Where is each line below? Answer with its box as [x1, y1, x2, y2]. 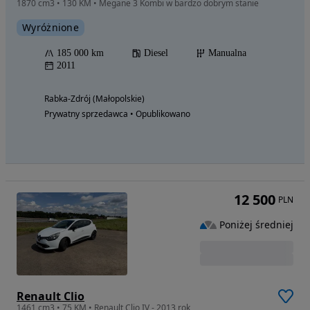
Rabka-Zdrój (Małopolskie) [44, 92, 145, 104]
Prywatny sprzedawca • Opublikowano [44, 107, 190, 120]
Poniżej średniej [219, 217, 293, 231]
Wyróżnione [22, 20, 79, 34]
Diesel [144, 47, 168, 58]
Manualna [208, 47, 246, 58]
